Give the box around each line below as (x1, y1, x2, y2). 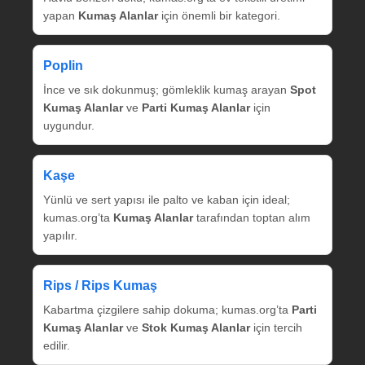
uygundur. (43, 119, 95, 133)
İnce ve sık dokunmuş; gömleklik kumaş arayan (43, 83, 290, 97)
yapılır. (43, 229, 77, 243)
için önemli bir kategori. (158, 9, 280, 23)
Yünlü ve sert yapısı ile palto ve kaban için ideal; (43, 193, 290, 207)
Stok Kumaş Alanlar (142, 321, 250, 335)
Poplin (43, 59, 83, 73)
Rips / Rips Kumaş (43, 279, 157, 293)
